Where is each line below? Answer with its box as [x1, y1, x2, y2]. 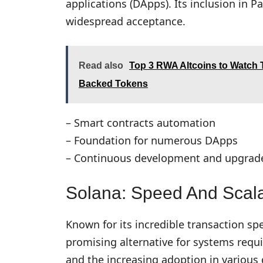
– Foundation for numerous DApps [66, 133, 238, 147]
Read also [79, 60, 123, 70]
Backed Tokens [79, 78, 148, 89]
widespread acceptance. [66, 14, 186, 28]
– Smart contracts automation [66, 115, 215, 130]
